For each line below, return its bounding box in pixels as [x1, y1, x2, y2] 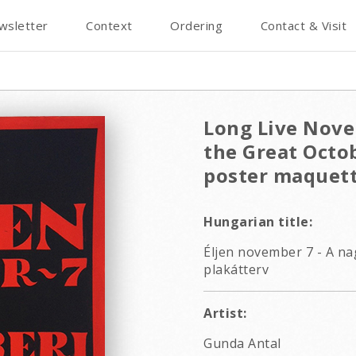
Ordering [170, 17, 222, 33]
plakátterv [203, 261, 269, 278]
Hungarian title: [203, 213, 312, 230]
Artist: [203, 304, 247, 322]
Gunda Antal [203, 335, 281, 352]
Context [86, 17, 133, 33]
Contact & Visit [260, 17, 346, 33]
